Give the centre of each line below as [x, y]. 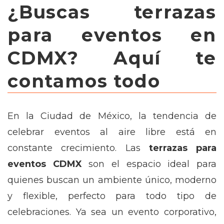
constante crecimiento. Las [78, 148]
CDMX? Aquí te [112, 58]
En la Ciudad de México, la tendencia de [112, 116]
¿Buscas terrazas [112, 12]
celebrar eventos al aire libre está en [112, 132]
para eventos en [112, 35]
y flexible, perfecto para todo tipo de [112, 196]
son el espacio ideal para [149, 164]
